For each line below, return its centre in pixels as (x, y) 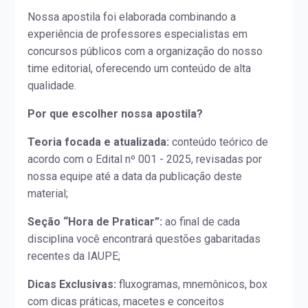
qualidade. (52, 86)
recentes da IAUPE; (74, 256)
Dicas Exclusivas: (72, 285)
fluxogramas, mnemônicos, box (192, 285)
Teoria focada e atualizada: (99, 142)
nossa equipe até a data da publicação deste (135, 177)
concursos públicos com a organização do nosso (145, 52)
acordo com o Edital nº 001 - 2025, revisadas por (145, 159)
